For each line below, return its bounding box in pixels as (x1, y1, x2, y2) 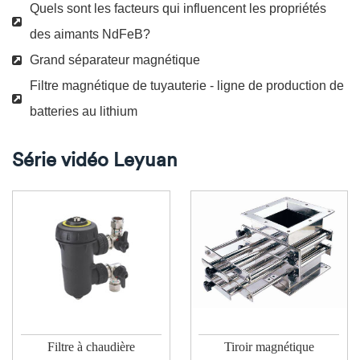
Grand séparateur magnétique (30, 53, 200, 67)
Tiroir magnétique (223, 339, 314, 354)
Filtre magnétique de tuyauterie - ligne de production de (30, 79, 344, 92)
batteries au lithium (30, 104, 137, 118)
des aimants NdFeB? (30, 27, 150, 41)
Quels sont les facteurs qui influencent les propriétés (30, 2, 326, 15)
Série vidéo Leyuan (12, 147, 177, 171)
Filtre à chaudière (47, 339, 135, 354)
